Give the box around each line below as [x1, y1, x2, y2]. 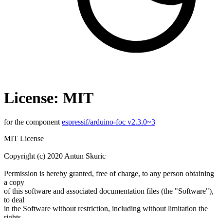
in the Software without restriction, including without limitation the [4, 204, 208, 213]
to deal [4, 195, 24, 204]
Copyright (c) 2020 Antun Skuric [4, 151, 106, 160]
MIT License [4, 134, 44, 143]
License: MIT [4, 89, 93, 107]
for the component [4, 117, 62, 126]
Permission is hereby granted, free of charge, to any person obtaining [4, 169, 214, 178]
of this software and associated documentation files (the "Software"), [4, 186, 214, 195]
